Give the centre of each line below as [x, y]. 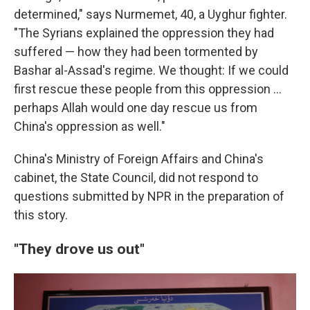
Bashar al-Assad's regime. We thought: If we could [151, 70]
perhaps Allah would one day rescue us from [136, 107]
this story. [41, 215]
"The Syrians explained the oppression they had [144, 33]
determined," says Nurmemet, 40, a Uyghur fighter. [151, 14]
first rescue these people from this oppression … [148, 89]
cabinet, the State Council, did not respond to [136, 177]
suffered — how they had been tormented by [136, 51]
